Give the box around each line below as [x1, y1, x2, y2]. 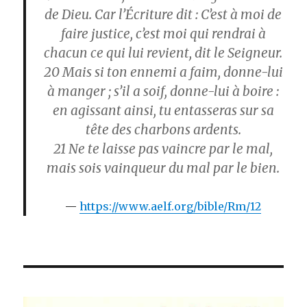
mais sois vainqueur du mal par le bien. [47, 160, 280, 177]
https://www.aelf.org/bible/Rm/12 [79, 199, 261, 214]
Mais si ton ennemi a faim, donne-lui [59, 64, 283, 81]
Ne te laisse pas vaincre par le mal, [66, 140, 273, 158]
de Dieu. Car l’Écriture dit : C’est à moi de [45, 6, 282, 23]
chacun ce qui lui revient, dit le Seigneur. [44, 45, 282, 62]
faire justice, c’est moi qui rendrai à [60, 25, 266, 42]
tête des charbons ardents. [85, 121, 241, 138]
